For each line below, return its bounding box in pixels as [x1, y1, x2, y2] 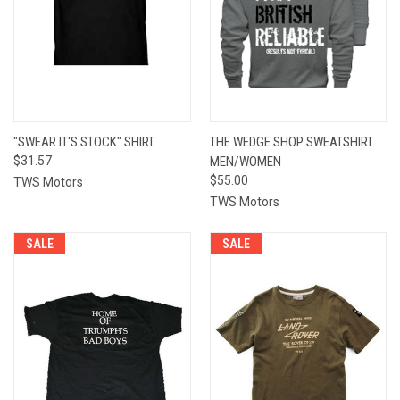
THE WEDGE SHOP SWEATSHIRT [209, 133, 373, 150]
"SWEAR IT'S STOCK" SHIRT [13, 133, 154, 150]
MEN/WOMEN [209, 153, 281, 170]
